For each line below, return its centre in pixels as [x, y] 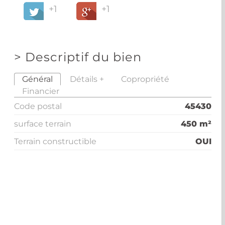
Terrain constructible [55, 141]
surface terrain [43, 124]
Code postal [38, 106]
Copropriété [145, 79]
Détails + [87, 79]
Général [38, 79]
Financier [41, 91]
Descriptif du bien [84, 57]
